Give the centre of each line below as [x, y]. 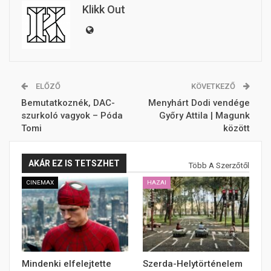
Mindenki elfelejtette [67, 263]
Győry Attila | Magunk [204, 115]
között [237, 128]
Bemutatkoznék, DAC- [68, 103]
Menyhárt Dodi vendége [199, 103]
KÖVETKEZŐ [214, 86]
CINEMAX [40, 183]
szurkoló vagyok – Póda [72, 115]
